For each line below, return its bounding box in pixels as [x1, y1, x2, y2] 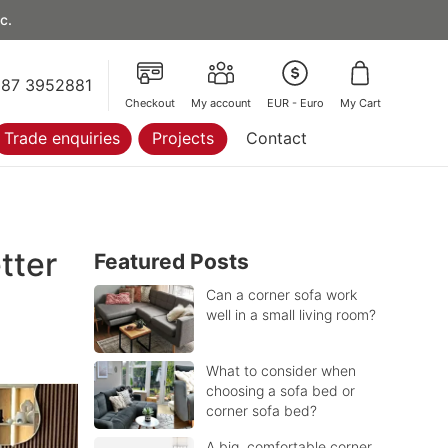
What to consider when [206, 362, 357, 379]
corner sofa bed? [206, 402, 318, 419]
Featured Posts [94, 249, 250, 274]
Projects [151, 128, 214, 148]
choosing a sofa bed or [206, 382, 356, 399]
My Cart [339, 96, 381, 110]
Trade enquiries [3, 128, 120, 148]
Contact [245, 128, 307, 148]
